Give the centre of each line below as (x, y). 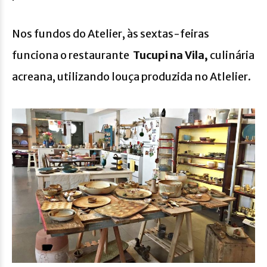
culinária (231, 55)
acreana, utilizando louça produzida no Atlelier (130, 76)
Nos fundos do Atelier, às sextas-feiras (111, 33)
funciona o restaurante (72, 55)
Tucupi (150, 55)
